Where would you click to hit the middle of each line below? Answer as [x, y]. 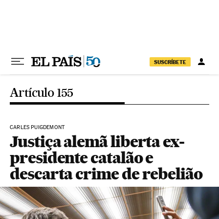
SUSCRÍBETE [170, 62]
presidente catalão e [82, 158]
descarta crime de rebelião [106, 174]
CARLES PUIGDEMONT [37, 127]
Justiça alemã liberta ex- [97, 142]
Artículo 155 [42, 92]
